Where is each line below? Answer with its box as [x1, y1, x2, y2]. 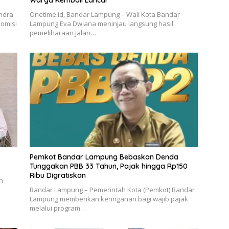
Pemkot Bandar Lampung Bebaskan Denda [29, 152, 178, 162]
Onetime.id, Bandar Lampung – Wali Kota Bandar [29, 10, 180, 19]
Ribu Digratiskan [29, 171, 86, 180]
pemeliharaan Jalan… [29, 28, 96, 38]
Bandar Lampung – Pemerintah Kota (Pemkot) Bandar [29, 185, 195, 195]
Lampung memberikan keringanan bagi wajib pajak [29, 194, 188, 204]
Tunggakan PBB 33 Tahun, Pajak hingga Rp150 [29, 162, 188, 171]
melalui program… [29, 203, 86, 213]
